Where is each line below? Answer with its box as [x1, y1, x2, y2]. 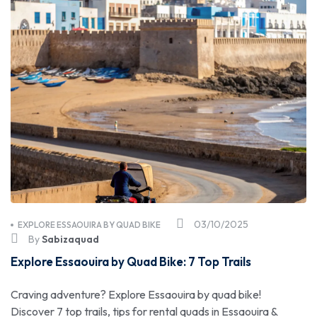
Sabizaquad [42, 233, 99, 246]
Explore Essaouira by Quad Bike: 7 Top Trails [11, 254, 251, 270]
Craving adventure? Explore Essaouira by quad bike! [11, 287, 261, 302]
